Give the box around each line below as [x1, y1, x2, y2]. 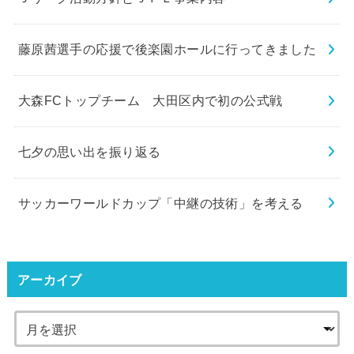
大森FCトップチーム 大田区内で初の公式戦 [17, 93, 283, 108]
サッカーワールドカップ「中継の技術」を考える [17, 196, 303, 211]
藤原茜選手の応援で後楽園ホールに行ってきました [17, 42, 317, 57]
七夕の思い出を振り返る [17, 145, 161, 160]
